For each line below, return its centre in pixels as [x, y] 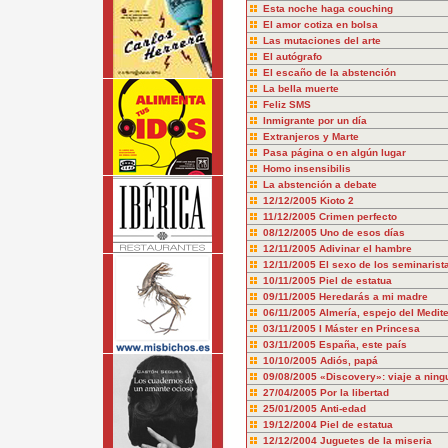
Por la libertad [354, 392]
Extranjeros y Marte [310, 136]
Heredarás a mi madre [373, 296]
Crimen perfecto [357, 216]
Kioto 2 [336, 200]
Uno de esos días [362, 232]
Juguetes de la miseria [375, 440]
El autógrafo [292, 56]
